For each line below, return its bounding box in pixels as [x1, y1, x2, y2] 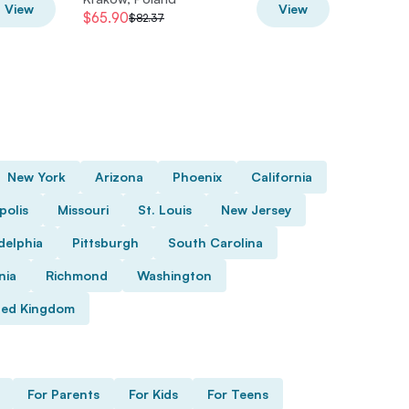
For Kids [129, 386, 178, 402]
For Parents [27, 386, 100, 402]
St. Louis [138, 202, 192, 217]
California [251, 169, 312, 184]
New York [7, 169, 66, 184]
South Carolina [168, 235, 263, 250]
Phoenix [173, 169, 222, 184]
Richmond [46, 267, 108, 283]
